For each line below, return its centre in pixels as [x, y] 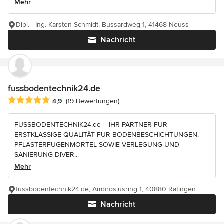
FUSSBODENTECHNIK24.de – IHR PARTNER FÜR [91, 124]
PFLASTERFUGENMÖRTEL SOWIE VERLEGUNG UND [97, 144]
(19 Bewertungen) [93, 101]
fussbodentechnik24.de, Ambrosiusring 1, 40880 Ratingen [106, 189]
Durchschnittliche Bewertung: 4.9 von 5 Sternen [91, 100]
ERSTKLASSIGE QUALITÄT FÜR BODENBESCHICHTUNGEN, [107, 134]
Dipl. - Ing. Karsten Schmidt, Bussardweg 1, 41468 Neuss [102, 25]
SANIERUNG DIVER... [47, 154]
